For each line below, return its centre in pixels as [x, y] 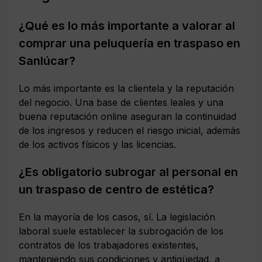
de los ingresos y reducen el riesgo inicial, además [130, 130]
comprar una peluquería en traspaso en [130, 43]
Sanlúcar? [47, 61]
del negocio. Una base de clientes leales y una [121, 102]
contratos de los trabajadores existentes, [109, 245]
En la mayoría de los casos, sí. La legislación [117, 217]
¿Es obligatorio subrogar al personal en [128, 172]
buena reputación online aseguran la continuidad [127, 116]
